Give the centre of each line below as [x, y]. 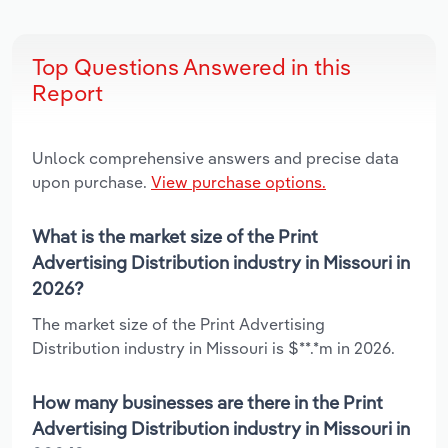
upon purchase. [91, 181]
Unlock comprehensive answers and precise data [215, 157]
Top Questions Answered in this [191, 66]
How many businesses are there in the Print [207, 402]
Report [67, 92]
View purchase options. [238, 181]
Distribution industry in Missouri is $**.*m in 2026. [213, 347]
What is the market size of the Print [175, 236]
